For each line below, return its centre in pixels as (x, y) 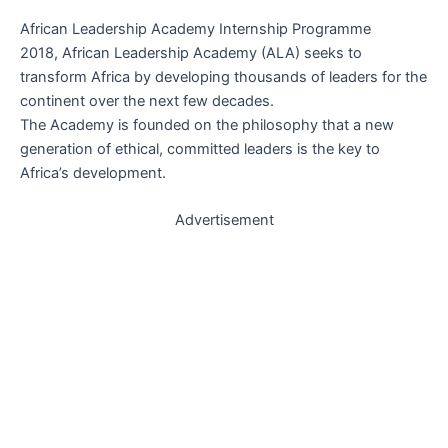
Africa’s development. (93, 173)
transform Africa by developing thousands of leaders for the (223, 77)
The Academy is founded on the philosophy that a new (207, 125)
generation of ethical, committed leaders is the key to (200, 149)
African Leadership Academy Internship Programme (195, 29)
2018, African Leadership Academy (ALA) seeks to (191, 53)
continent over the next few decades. (147, 101)
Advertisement (224, 220)
